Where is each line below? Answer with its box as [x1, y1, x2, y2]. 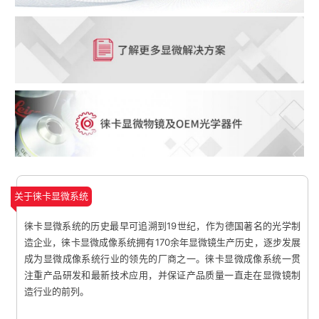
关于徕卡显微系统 [14, 190, 89, 202]
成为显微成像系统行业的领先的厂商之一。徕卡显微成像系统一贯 [24, 253, 300, 265]
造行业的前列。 [24, 286, 89, 298]
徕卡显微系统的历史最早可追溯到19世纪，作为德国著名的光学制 [24, 220, 300, 232]
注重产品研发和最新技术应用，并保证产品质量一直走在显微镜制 [24, 269, 300, 281]
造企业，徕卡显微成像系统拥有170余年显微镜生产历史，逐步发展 [24, 236, 300, 249]
